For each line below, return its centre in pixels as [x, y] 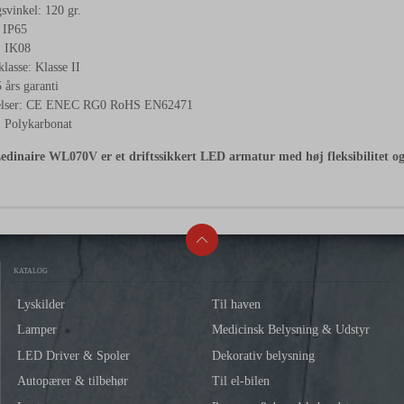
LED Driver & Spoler [73, 355]
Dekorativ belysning [264, 355]
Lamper [37, 330]
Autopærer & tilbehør [72, 381]
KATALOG [31, 271]
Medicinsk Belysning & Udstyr [291, 330]
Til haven [237, 304]
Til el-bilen [241, 381]
